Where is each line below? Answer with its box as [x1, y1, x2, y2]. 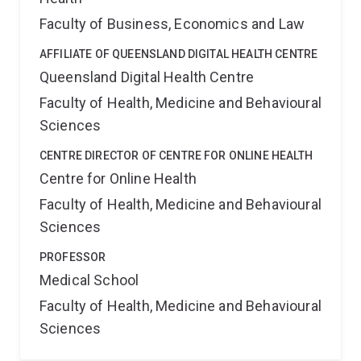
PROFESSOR [39, 251, 106, 263]
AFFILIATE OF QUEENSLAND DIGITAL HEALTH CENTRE [39, 48, 318, 60]
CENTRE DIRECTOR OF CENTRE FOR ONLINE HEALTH [39, 149, 313, 162]
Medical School [39, 272, 139, 288]
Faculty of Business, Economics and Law [39, 15, 305, 32]
